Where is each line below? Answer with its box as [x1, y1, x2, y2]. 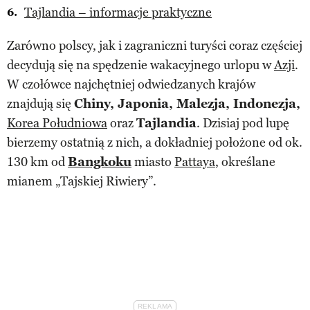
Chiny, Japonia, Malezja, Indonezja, [74, 95, 300, 111]
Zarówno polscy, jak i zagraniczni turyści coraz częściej [7, 37, 302, 53]
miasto [131, 154, 174, 170]
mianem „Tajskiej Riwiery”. [7, 173, 156, 189]
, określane [215, 154, 275, 170]
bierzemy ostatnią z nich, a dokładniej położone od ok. [7, 134, 302, 150]
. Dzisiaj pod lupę [197, 115, 289, 131]
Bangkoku [68, 154, 131, 170]
